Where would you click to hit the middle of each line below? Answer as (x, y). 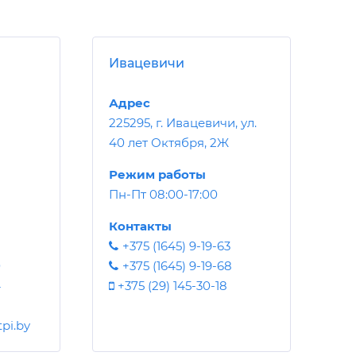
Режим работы (157, 174)
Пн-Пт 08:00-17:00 (163, 194)
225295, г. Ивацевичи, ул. (183, 122)
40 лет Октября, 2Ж (169, 142)
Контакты (140, 226)
